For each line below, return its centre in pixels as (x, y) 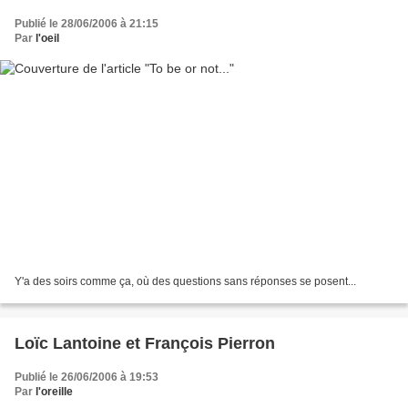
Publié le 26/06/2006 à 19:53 (87, 377)
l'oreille (54, 392)
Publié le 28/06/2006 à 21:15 (87, 23)
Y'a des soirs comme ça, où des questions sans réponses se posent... (185, 282)
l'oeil (47, 38)
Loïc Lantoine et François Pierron (145, 344)
